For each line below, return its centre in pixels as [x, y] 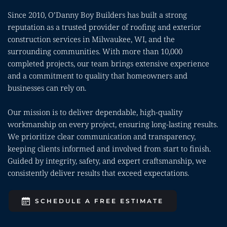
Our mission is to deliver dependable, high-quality [95, 112]
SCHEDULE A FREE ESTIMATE [99, 201]
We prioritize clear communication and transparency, [102, 137]
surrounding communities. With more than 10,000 [95, 51]
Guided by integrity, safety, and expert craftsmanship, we [107, 161]
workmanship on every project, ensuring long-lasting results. [113, 124]
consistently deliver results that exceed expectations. [98, 173]
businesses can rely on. [47, 88]
